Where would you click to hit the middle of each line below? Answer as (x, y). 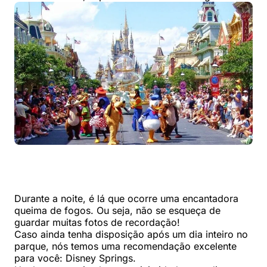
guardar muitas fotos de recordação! (97, 223)
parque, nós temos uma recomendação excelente (125, 246)
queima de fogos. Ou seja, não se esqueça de (117, 211)
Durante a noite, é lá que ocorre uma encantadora (126, 199)
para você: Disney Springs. (75, 258)
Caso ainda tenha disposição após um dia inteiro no (131, 235)
